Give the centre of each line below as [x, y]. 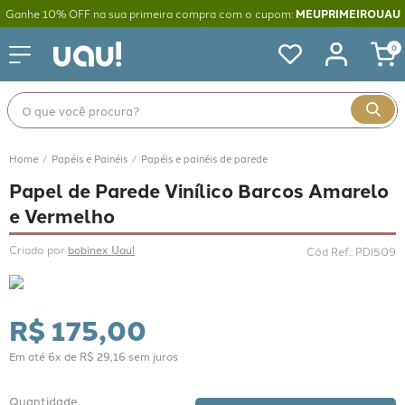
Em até [28, 356]
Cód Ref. [329, 251]
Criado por [38, 249]
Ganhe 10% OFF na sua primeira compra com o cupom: [150, 13]
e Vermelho [62, 215]
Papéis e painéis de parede [204, 158]
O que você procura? [65, 98]
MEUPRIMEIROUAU [348, 14]
